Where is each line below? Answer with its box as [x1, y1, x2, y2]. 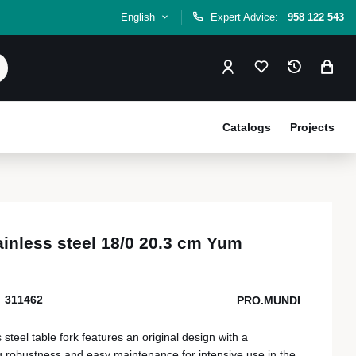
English [121, 11, 159, 23]
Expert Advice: [211, 11, 281, 23]
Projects [290, 121, 335, 133]
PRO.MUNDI [237, 293, 300, 307]
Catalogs [222, 121, 271, 133]
